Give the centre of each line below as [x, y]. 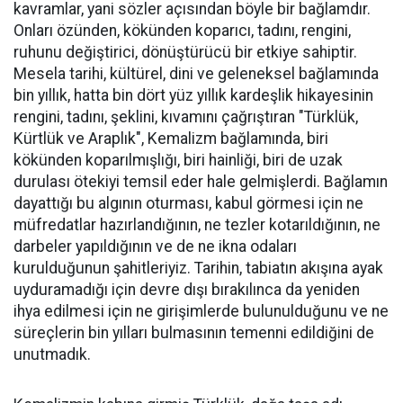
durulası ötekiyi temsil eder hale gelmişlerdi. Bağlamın [201, 182]
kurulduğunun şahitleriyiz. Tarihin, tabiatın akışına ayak [198, 269]
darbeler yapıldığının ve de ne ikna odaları [155, 247]
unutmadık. [52, 355]
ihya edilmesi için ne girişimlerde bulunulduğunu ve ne [201, 312]
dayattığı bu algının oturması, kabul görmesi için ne [188, 204]
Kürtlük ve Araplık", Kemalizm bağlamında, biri [171, 139]
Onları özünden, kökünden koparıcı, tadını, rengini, [182, 31]
